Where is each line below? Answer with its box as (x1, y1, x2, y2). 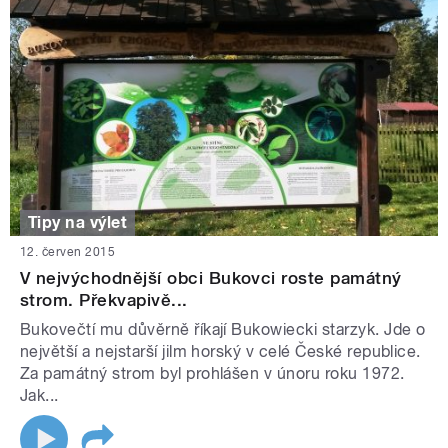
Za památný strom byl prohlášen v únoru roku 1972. (20, 364, 405, 384)
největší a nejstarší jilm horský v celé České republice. (20, 342, 421, 362)
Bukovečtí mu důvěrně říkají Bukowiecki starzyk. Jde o (20, 320, 426, 340)
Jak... (20, 386, 59, 406)
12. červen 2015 (20, 245, 116, 260)
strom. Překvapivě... (20, 290, 188, 311)
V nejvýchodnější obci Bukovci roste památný (20, 268, 402, 289)
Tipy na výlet (28, 213, 128, 233)
